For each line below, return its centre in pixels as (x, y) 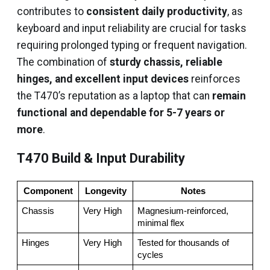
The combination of (63, 62)
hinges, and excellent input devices (103, 79)
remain (229, 96)
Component (48, 191)
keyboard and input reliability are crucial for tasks (132, 28)
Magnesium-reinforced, (183, 211)
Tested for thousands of (183, 243)
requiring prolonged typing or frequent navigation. (132, 45)
